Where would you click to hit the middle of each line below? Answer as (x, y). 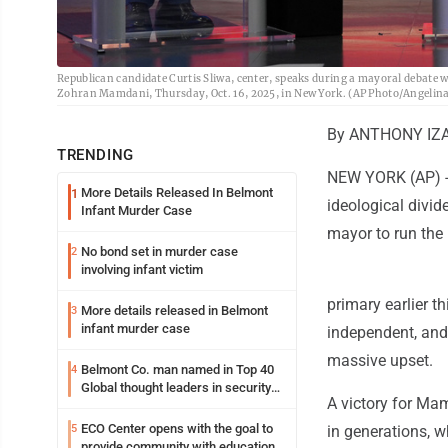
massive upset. (380, 361)
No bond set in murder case (159, 252)
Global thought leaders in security (176, 388)
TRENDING (95, 155)
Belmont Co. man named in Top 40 (177, 370)
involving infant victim (142, 270)
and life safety (121, 406)
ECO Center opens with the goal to (177, 429)
